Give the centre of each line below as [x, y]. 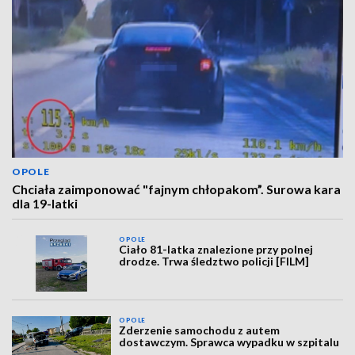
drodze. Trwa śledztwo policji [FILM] [214, 261]
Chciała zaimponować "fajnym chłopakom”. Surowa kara [176, 189]
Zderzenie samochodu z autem [200, 330]
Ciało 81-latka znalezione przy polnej [216, 250]
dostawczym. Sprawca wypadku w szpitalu [229, 342]
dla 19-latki [45, 204]
